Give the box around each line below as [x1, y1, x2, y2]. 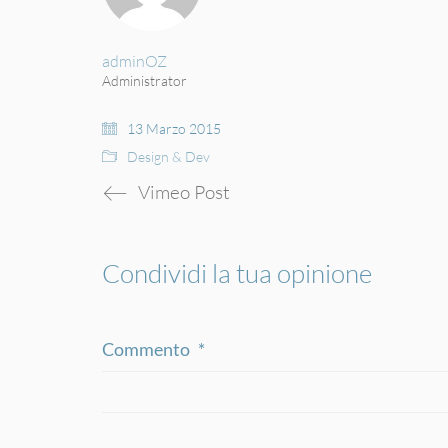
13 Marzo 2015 [127, 119, 221, 137]
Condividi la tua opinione [102, 256, 372, 289]
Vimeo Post [138, 180, 230, 205]
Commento [102, 337, 193, 360]
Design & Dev [127, 147, 210, 165]
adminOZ [102, 50, 167, 71]
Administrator [102, 71, 187, 89]
